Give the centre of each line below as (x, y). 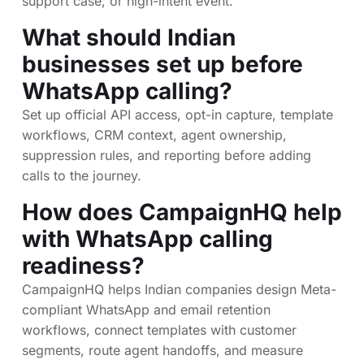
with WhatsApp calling (147, 238)
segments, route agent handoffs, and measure (162, 350)
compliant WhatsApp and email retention (146, 309)
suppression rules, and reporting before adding (167, 155)
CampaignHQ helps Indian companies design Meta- (179, 289)
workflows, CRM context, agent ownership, (154, 134)
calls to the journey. (82, 175)
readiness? (83, 265)
